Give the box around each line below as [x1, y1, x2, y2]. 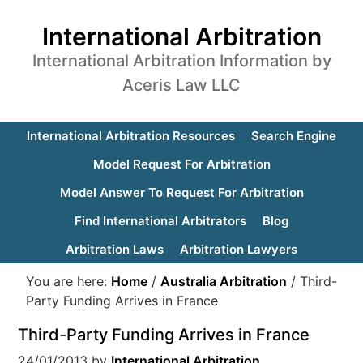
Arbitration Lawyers [180, 241, 297, 257]
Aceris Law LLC [122, 75, 241, 95]
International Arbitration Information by [32, 51, 331, 70]
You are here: [26, 273, 112, 289]
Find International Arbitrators [75, 213, 246, 228]
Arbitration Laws [66, 241, 164, 257]
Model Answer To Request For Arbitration [59, 185, 304, 200]
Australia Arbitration [160, 273, 288, 289]
